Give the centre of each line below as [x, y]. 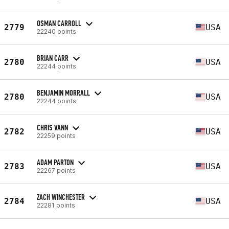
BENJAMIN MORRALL [63, 93]
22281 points [56, 205]
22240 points [56, 31]
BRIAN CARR [53, 58]
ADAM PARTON [55, 162]
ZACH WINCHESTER [61, 197]
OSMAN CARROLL [59, 23]
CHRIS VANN [52, 127]
